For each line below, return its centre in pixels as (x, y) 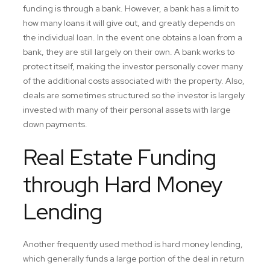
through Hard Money (123, 184)
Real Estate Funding (120, 157)
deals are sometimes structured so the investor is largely (134, 95)
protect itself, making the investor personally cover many (133, 66)
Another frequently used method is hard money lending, (133, 244)
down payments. (55, 124)
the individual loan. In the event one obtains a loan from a (133, 37)
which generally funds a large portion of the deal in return (133, 259)
